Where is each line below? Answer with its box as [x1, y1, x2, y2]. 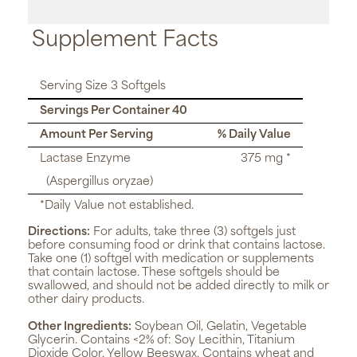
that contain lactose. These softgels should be [28, 267, 280, 280]
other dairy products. [28, 294, 144, 307]
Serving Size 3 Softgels [40, 80, 166, 93]
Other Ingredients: [28, 321, 131, 334]
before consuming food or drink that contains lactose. [28, 240, 325, 253]
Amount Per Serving [40, 129, 153, 142]
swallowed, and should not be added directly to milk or [28, 280, 329, 293]
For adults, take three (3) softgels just [90, 226, 296, 239]
